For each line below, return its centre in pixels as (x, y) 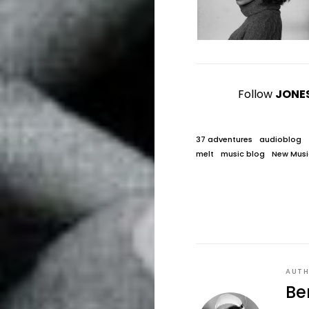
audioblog (280, 139)
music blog (243, 154)
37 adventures (224, 139)
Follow (257, 94)
